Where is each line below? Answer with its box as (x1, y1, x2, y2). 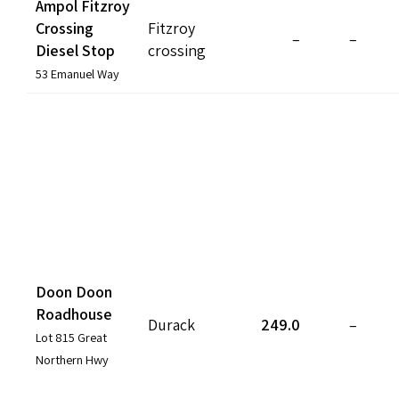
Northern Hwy (36, 350, 109, 368)
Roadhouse (36, 303, 112, 324)
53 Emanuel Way (36, 64, 119, 82)
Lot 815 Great (36, 328, 107, 346)
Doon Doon (36, 281, 112, 302)
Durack (148, 313, 195, 335)
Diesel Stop (36, 39, 115, 61)
